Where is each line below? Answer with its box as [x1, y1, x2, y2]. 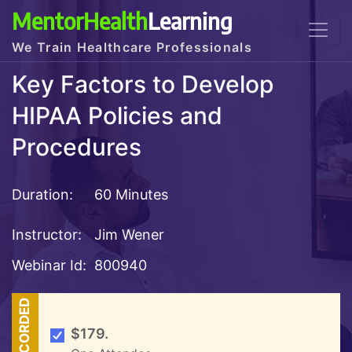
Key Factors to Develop [12, 70, 274, 99]
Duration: [12, 185, 73, 203]
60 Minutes [90, 185, 168, 203]
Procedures [12, 133, 141, 162]
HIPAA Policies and [12, 101, 222, 130]
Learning [148, 6, 233, 35]
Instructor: [12, 225, 82, 243]
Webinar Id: [12, 256, 86, 273]
